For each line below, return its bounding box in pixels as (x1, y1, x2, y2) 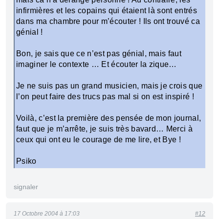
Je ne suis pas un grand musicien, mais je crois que (16, 82, 203, 90)
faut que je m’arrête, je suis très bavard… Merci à (16, 125, 193, 133)
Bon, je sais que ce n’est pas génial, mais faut (16, 49, 182, 58)
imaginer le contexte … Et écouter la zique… (16, 60, 177, 68)
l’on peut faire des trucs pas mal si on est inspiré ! (16, 92, 194, 101)
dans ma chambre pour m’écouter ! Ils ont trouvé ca (16, 17, 200, 25)
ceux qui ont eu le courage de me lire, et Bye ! (16, 135, 181, 144)
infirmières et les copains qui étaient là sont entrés (16, 6, 197, 15)
